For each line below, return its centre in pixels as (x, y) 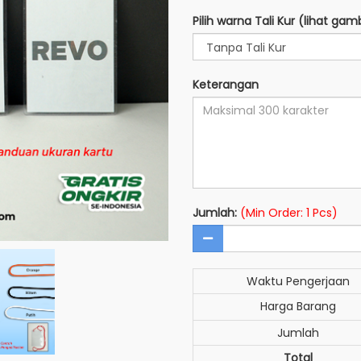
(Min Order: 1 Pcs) (289, 213)
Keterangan (226, 85)
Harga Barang (298, 306)
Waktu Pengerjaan (298, 281)
